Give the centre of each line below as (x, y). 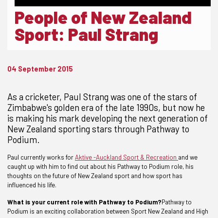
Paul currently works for (41, 157)
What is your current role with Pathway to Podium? (84, 202)
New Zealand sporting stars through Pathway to (98, 129)
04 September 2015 (40, 69)
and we (188, 157)
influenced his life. (32, 185)
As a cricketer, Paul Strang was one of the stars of (102, 97)
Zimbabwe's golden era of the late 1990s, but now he (106, 107)
